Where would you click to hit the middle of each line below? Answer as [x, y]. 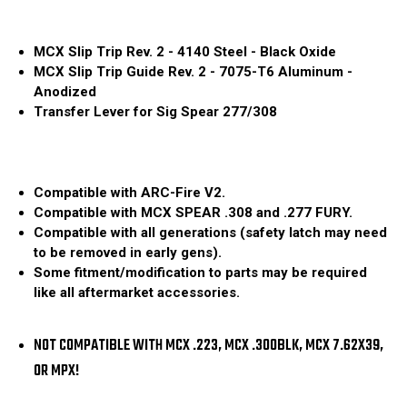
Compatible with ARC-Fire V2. [130, 193]
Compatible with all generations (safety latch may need [211, 233]
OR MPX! [57, 371]
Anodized [65, 92]
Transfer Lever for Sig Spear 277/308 [156, 112]
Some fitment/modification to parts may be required [201, 273]
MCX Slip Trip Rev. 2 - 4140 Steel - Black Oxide [185, 52]
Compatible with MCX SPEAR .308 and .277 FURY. [194, 213]
